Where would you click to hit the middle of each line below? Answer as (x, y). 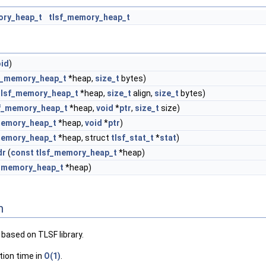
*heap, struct (84, 138)
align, (143, 93)
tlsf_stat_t (132, 138)
